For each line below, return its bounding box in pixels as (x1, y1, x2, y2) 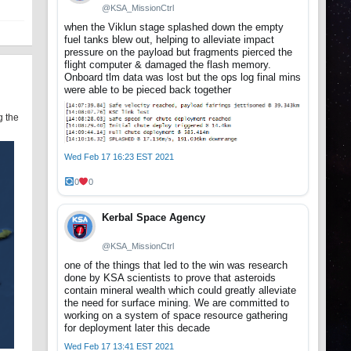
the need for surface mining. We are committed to (64, 296, 289, 309)
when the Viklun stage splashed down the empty (64, 21, 284, 34)
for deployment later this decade (64, 321, 210, 334)
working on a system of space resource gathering (64, 309, 288, 321)
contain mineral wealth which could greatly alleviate (64, 284, 296, 296)
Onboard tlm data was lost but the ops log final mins (64, 71, 301, 84)
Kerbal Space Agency (102, 211, 205, 223)
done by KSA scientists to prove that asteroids (64, 271, 276, 284)
